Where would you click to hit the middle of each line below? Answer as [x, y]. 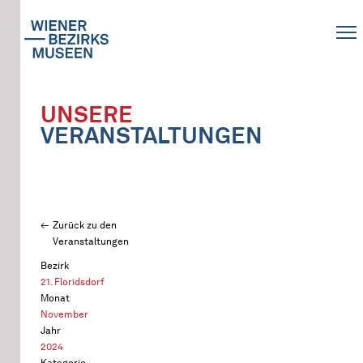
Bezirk [55, 265]
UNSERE [87, 114]
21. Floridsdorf [73, 282]
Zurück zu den [85, 225]
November [64, 314]
